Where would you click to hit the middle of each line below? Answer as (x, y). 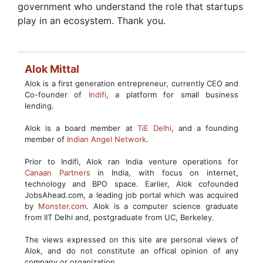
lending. (39, 106)
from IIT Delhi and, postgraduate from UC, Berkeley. (119, 217)
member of (46, 139)
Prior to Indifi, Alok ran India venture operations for (131, 161)
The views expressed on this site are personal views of (131, 240)
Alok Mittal (52, 69)
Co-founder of (57, 95)
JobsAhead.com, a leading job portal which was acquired (131, 195)
